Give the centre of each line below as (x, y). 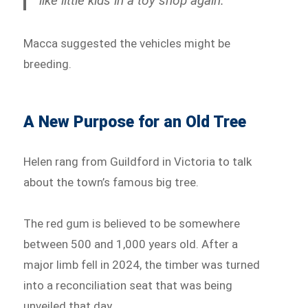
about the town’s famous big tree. (111, 182)
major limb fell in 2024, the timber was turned (142, 264)
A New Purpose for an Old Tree (135, 122)
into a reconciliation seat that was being (128, 285)
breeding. (48, 64)
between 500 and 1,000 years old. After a (131, 244)
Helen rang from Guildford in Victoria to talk (138, 161)
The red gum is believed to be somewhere (132, 223)
